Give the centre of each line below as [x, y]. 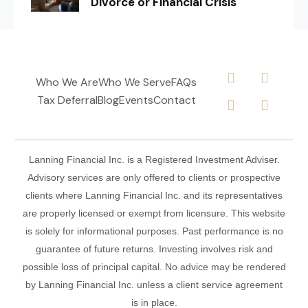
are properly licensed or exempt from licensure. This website [154, 213]
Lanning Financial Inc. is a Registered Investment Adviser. [154, 159]
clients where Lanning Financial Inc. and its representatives [154, 195]
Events [136, 100]
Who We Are [67, 82]
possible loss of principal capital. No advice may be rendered [154, 266]
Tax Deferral [67, 100]
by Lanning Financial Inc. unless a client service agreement [154, 284]
